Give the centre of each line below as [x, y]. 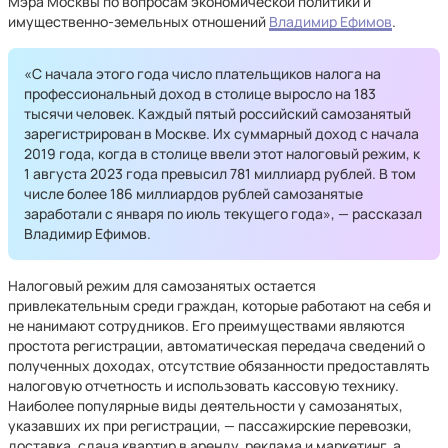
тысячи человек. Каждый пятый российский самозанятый [217, 113]
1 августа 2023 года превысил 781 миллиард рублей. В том [220, 173]
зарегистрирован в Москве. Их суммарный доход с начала [221, 133]
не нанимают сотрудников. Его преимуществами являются [206, 325]
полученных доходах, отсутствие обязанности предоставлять [219, 365]
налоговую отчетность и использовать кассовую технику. [203, 385]
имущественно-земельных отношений [138, 21]
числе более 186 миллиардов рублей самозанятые [193, 193]
